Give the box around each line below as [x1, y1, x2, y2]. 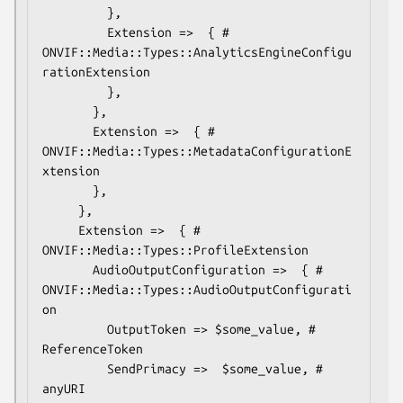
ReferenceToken [42, 341, 143, 356]
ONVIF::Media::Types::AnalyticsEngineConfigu [42, 44, 352, 59]
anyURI [42, 381, 85, 396]
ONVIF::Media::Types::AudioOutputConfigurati [42, 282, 352, 297]
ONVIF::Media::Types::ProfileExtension [42, 242, 309, 257]
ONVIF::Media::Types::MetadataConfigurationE [42, 143, 352, 158]
